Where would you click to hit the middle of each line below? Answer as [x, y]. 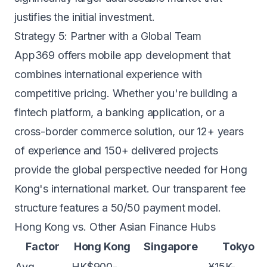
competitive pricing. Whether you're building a [126, 93]
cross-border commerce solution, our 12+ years [129, 131]
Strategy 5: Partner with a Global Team [108, 36]
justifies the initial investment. [85, 17]
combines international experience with [108, 74]
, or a [212, 112]
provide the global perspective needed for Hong [131, 170]
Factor [43, 246]
